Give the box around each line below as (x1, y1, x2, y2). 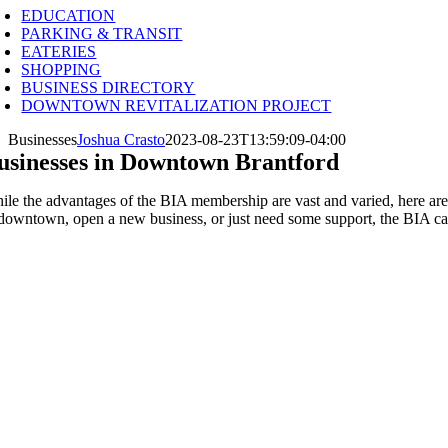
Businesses (8, 131, 77, 148)
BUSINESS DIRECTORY (21, 79, 196, 96)
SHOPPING (21, 61, 102, 78)
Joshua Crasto (77, 131, 165, 148)
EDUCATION (21, 7, 116, 24)
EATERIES (21, 43, 97, 60)
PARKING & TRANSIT (21, 25, 183, 42)
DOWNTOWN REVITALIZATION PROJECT (21, 97, 332, 114)
